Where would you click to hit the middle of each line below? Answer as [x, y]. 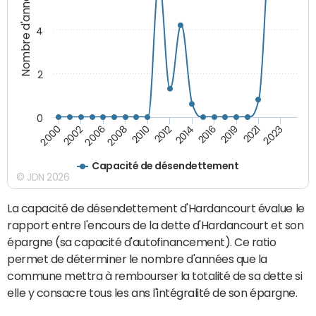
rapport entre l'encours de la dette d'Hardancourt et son [156, 225]
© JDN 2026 [43, 177]
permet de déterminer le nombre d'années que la [137, 259]
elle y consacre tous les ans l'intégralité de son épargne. [152, 292]
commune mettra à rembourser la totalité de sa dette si [155, 275]
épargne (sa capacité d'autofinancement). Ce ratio [142, 242]
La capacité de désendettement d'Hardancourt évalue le [156, 208]
